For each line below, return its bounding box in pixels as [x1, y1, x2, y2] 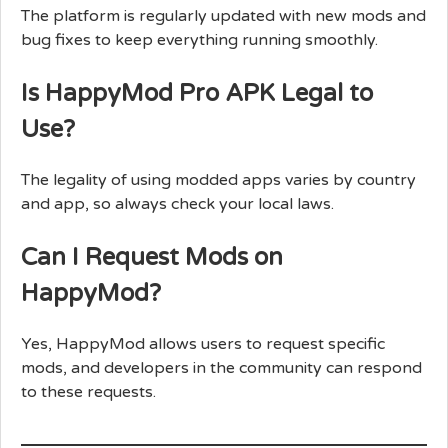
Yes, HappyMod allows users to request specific [21, 333, 385, 354]
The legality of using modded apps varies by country [21, 169, 416, 190]
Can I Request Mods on [21, 242, 283, 272]
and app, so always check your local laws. [21, 193, 334, 214]
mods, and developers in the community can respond [21, 357, 422, 378]
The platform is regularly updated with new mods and [21, 5, 426, 26]
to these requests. [21, 381, 156, 402]
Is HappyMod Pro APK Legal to [21, 78, 373, 108]
